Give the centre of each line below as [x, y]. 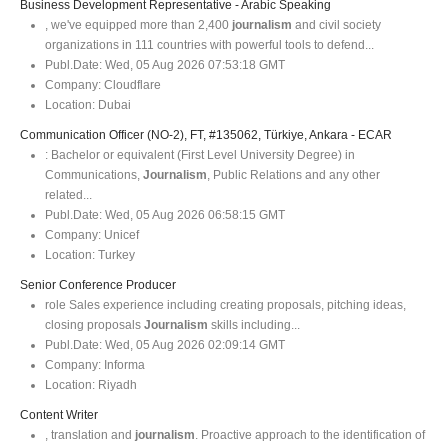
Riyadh [116, 384]
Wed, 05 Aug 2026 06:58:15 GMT [193, 214]
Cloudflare [131, 84]
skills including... [254, 324]
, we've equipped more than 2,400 [138, 24]
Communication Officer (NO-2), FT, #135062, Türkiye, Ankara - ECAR [206, 134]
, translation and [90, 434]
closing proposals [94, 324]
